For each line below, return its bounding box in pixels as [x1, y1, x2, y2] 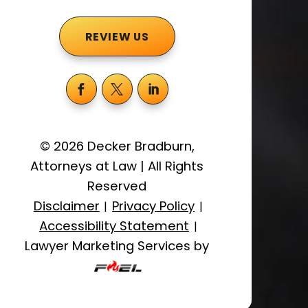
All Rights [144, 157, 204, 175]
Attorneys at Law [30, 157, 141, 175]
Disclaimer [33, 197, 100, 215]
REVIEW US [85, 28, 149, 45]
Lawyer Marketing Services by [25, 237, 210, 255]
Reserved [87, 177, 147, 195]
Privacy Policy [112, 197, 195, 215]
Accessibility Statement [38, 217, 189, 235]
